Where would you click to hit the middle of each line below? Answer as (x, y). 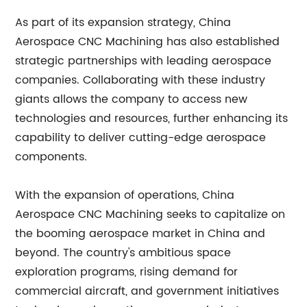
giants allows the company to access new (132, 99)
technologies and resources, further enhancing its (152, 118)
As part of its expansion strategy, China (123, 22)
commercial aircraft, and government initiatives (147, 291)
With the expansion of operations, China (125, 195)
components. (51, 157)
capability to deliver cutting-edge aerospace (141, 137)
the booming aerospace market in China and (140, 233)
